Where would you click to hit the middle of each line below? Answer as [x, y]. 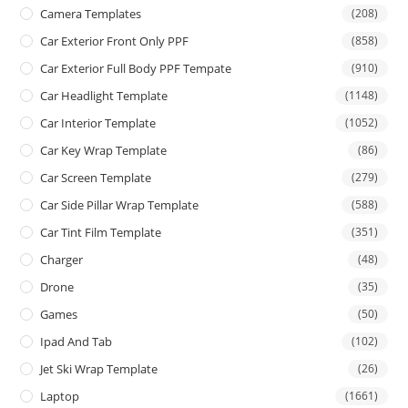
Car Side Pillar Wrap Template [120, 205]
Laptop [60, 397]
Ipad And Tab [76, 342]
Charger [62, 260]
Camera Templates [91, 14]
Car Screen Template [96, 178]
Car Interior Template [98, 123]
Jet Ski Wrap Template [99, 369]
